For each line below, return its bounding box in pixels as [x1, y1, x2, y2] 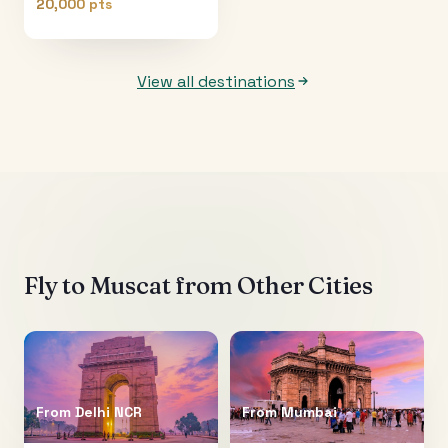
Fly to [24, 270, 90, 300]
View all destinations [137, 70, 295, 92]
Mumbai [281, 402, 337, 421]
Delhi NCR [75, 402, 142, 421]
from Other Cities [170, 270, 374, 300]
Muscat [89, 270, 171, 300]
